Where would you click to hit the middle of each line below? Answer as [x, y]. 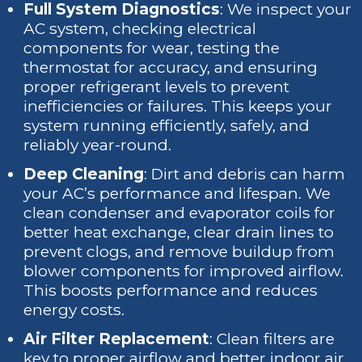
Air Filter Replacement [117, 339]
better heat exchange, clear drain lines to [179, 232]
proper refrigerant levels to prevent [157, 86]
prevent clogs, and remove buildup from [179, 251]
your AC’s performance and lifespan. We [177, 193]
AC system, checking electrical [140, 28]
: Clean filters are [272, 339]
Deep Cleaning [84, 174]
